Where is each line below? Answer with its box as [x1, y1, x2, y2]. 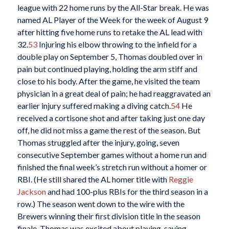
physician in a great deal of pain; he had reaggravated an [17, 88, 211, 99]
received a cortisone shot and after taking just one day [17, 113, 205, 123]
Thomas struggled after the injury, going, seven [17, 138, 179, 148]
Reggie [168, 174, 193, 185]
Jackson [17, 187, 46, 197]
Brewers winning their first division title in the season [17, 211, 200, 221]
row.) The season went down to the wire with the [17, 199, 185, 209]
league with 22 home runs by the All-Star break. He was [17, 3, 209, 13]
